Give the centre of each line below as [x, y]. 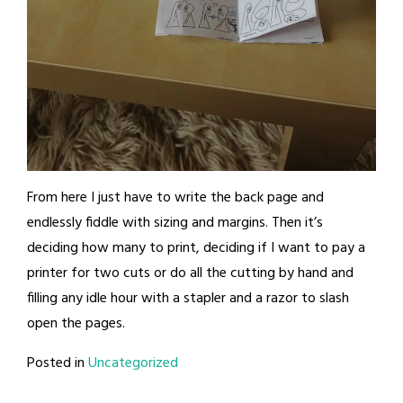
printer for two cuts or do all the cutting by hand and [190, 274]
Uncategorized [133, 364]
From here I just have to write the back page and [175, 198]
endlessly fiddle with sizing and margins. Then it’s [175, 224]
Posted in [58, 364]
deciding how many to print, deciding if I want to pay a [196, 249]
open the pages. [76, 324]
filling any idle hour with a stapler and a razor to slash [188, 299]
